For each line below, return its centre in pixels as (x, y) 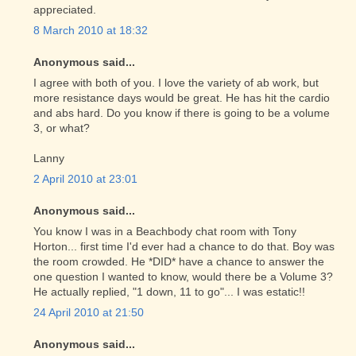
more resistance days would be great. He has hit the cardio (182, 98)
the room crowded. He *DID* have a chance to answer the (179, 261)
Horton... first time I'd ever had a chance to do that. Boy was (184, 246)
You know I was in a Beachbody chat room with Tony (165, 231)
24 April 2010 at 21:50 (89, 312)
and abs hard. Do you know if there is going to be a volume (182, 113)
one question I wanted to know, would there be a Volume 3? (183, 277)
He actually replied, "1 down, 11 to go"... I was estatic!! (169, 292)
